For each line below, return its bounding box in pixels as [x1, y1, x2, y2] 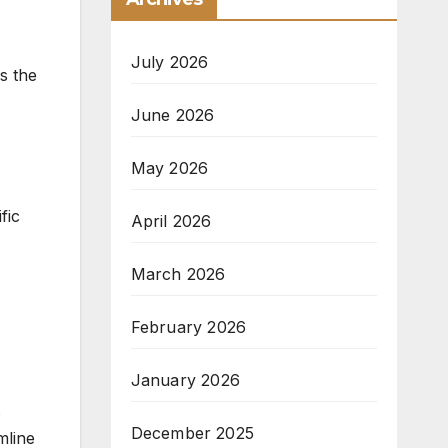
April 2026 [130, 211, 212, 232]
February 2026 [130, 317, 247, 338]
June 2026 [130, 105, 215, 126]
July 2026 [130, 52, 209, 73]
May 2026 [130, 158, 209, 179]
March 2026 [130, 264, 226, 285]
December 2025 [130, 423, 255, 444]
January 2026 [130, 370, 240, 391]
